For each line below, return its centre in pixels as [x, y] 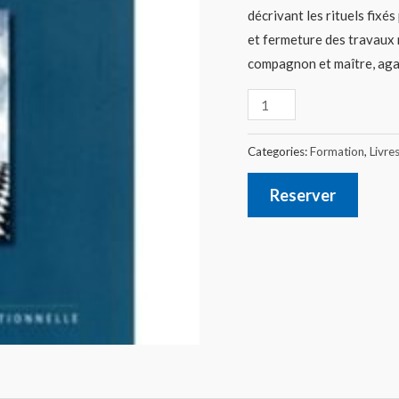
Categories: [278, 152]
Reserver [302, 195]
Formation [337, 152]
